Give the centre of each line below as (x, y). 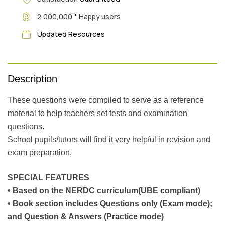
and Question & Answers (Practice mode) (86, 216)
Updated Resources (71, 34)
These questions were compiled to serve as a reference (106, 100)
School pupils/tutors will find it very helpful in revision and (109, 139)
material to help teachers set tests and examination (97, 113)
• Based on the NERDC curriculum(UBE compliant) (104, 190)
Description (32, 79)
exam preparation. (40, 152)
